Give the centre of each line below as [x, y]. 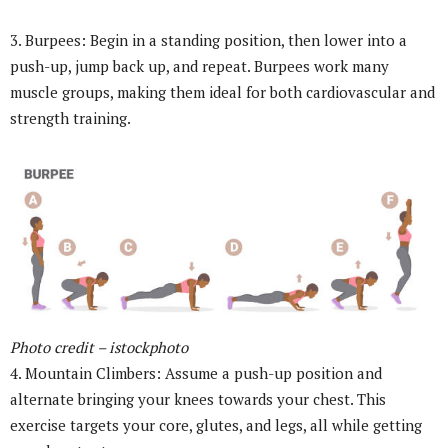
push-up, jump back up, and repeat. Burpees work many [199, 65]
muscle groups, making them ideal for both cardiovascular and [222, 91]
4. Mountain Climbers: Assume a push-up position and [196, 373]
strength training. [70, 117]
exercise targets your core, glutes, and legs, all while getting [216, 425]
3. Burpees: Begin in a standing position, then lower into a [208, 39]
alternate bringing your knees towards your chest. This [198, 399]
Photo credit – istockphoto [99, 347]
